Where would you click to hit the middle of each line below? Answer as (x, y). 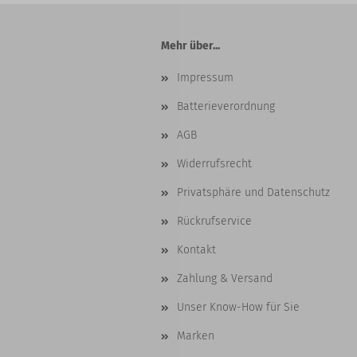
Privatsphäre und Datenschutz (253, 193)
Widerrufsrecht (214, 164)
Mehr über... (190, 46)
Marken (196, 336)
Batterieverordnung (226, 107)
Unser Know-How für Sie (238, 308)
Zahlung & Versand (225, 279)
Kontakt (196, 250)
